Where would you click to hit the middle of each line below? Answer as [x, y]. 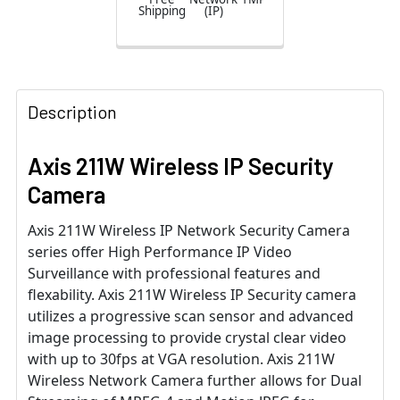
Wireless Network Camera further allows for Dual [195, 380]
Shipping [162, 10]
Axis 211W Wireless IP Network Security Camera [189, 230]
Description [72, 111]
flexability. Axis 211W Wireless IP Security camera [192, 294]
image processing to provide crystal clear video [187, 337]
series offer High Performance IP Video [160, 251]
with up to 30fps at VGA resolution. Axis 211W [181, 358]
